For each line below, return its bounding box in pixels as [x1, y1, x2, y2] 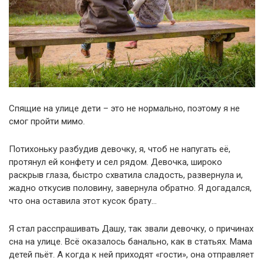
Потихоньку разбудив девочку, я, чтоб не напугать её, [9, 143, 230, 154]
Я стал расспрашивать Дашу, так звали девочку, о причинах [9, 223, 253, 234]
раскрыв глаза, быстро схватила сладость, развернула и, [9, 169, 243, 180]
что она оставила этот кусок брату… [9, 195, 157, 206]
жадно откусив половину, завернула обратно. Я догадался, [9, 182, 252, 193]
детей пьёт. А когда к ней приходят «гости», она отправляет [9, 249, 254, 260]
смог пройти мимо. [9, 115, 85, 127]
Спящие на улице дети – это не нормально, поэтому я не [9, 103, 240, 114]
